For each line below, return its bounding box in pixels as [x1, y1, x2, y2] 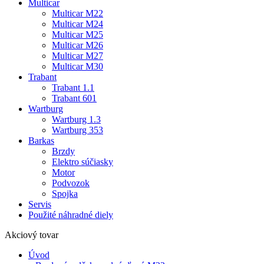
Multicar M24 [52, 18, 103, 29]
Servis [28, 199, 51, 209]
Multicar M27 [52, 50, 103, 61]
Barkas [28, 135, 54, 146]
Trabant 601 [52, 93, 97, 103]
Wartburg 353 [52, 124, 103, 135]
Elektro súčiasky [52, 156, 113, 167]
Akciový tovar [5, 229, 58, 240]
